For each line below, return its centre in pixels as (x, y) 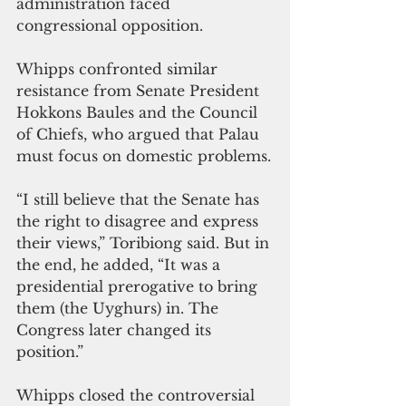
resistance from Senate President (140, 90)
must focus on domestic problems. (144, 155)
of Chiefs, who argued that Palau (140, 134)
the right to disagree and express (140, 221)
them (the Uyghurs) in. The (120, 308)
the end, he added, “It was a (121, 264)
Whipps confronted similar (119, 68)
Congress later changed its (116, 329)
